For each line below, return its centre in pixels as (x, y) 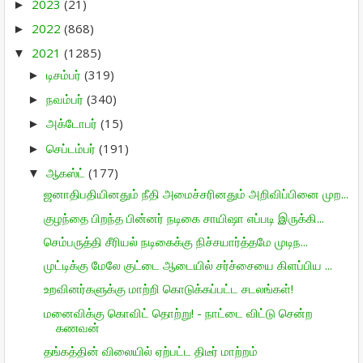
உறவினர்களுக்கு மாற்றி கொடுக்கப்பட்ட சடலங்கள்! (168, 289)
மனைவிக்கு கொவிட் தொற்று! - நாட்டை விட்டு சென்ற (178, 312)
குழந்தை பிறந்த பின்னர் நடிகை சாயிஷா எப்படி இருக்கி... (184, 218)
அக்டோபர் (73, 124)
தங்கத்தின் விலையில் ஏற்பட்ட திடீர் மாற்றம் (150, 350)
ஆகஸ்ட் (67, 172)
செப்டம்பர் (73, 148)
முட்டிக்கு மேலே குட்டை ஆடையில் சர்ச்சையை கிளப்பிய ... (188, 265)
